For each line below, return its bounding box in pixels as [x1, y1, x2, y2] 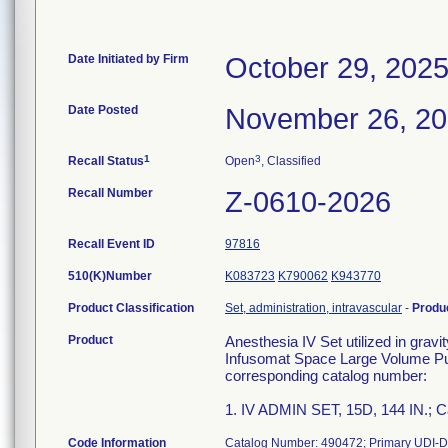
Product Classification [68, 301, 194, 315]
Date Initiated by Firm [68, 52, 189, 66]
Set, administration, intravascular [225, 301, 402, 315]
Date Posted [68, 103, 138, 117]
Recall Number [68, 186, 153, 200]
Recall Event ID [68, 237, 155, 251]
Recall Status [68, 154, 144, 168]
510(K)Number [68, 269, 152, 283]
